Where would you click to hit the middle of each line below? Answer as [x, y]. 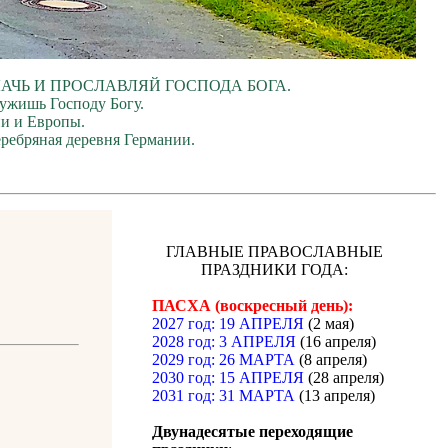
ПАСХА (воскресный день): [252, 306]
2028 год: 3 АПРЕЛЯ [224, 342]
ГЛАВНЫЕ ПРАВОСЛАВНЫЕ [274, 252]
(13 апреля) [335, 396]
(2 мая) [329, 324]
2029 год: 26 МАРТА [223, 360]
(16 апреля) [336, 342]
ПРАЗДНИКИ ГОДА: [274, 270]
